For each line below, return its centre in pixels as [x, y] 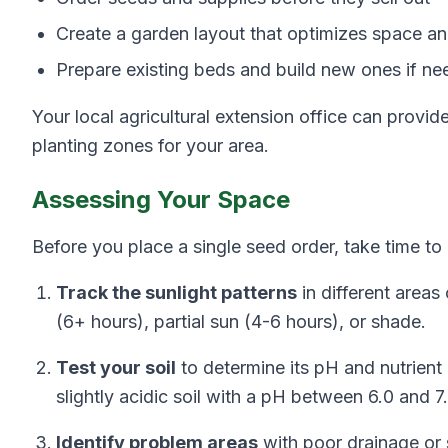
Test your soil [116, 367]
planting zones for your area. [150, 145]
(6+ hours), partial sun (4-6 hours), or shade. [241, 321]
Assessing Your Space [161, 199]
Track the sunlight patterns [176, 292]
